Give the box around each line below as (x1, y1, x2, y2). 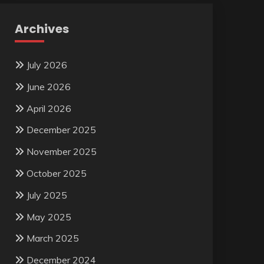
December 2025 (26, 124, 96, 136)
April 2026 (26, 102, 71, 114)
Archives (14, 21, 69, 37)
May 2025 (26, 210, 71, 223)
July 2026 (26, 59, 67, 71)
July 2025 (26, 189, 67, 201)
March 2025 (26, 232, 79, 245)
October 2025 (26, 167, 87, 179)
